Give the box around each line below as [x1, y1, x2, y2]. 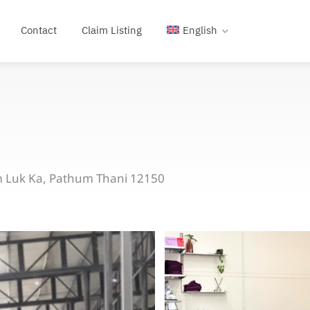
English [182, 22, 217, 39]
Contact [21, 22, 57, 39]
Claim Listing [82, 22, 142, 39]
